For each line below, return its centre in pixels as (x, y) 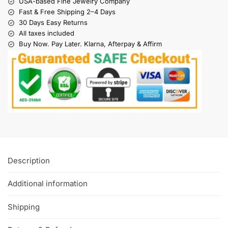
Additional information (48, 184)
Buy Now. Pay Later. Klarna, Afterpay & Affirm (90, 44)
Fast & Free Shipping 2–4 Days (67, 12)
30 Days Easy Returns (53, 23)
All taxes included (47, 33)
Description (29, 161)
